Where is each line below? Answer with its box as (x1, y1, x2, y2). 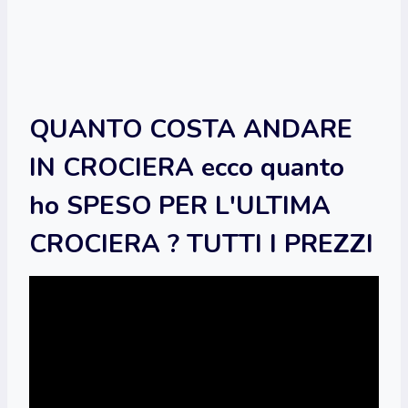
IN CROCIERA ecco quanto (29, 149, 344, 185)
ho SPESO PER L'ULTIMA (29, 188, 331, 223)
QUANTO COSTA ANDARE (29, 111, 352, 147)
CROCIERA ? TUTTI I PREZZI (29, 226, 373, 261)
